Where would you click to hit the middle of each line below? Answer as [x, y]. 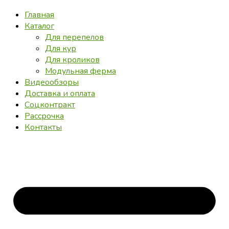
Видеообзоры [52, 83]
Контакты [43, 128]
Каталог [39, 26]
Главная [39, 15]
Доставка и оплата [60, 94]
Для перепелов [74, 38]
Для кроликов [72, 60]
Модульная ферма [81, 71]
